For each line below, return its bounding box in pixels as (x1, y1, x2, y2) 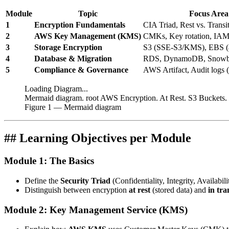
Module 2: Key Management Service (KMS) (4, 204, 188, 215)
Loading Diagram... (25, 84, 88, 94)
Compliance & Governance (34, 65, 128, 75)
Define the (25, 176, 60, 185)
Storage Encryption (34, 43, 102, 52)
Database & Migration (34, 54, 112, 63)
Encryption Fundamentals (34, 20, 125, 30)
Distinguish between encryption (25, 185, 129, 194)
